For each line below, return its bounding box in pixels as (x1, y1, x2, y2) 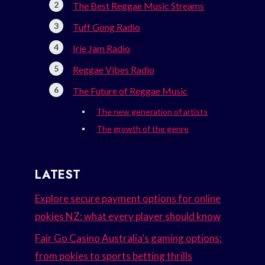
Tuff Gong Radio (73, 21, 141, 33)
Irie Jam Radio (73, 43, 131, 54)
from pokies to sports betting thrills (35, 249, 193, 262)
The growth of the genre (96, 124, 189, 134)
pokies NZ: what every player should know (35, 210, 221, 223)
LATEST (35, 166, 81, 184)
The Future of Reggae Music (73, 85, 188, 97)
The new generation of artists (96, 106, 208, 117)
